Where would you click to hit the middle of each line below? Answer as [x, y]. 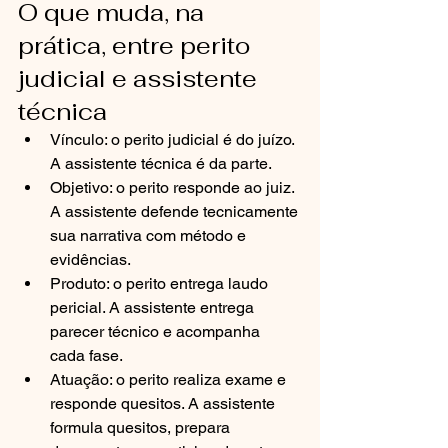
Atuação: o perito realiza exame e [170, 379]
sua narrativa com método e [150, 235]
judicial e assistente [140, 78]
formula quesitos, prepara [142, 427]
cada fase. [86, 355]
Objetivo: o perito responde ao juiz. [174, 187]
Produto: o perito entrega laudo [161, 283]
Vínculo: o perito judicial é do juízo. [174, 139]
